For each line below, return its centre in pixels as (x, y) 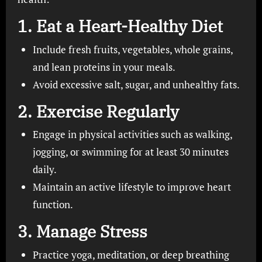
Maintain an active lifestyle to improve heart (132, 187)
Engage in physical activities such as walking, (132, 134)
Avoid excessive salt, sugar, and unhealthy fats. (136, 84)
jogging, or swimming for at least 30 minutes (130, 152)
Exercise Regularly (107, 111)
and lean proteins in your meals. (104, 67)
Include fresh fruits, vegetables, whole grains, (132, 49)
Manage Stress (92, 231)
